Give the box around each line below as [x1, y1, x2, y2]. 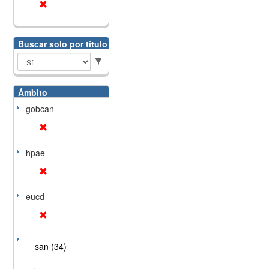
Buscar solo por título [17, 38, 107, 50]
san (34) [34, 240, 67, 252]
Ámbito [17, 86, 47, 98]
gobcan [25, 103, 54, 115]
